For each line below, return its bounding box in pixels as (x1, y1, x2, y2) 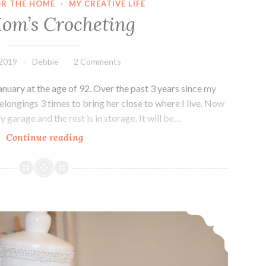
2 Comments (74, 56, 122, 67)
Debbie (32, 56, 59, 67)
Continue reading (6, 131, 84, 144)
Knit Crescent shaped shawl (44, 205, 68, 217)
